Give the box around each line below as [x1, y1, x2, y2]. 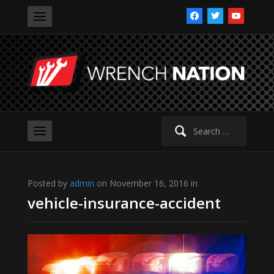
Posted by [27, 177, 70, 190]
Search [154, 117, 182, 129]
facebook [186, 9, 224, 20]
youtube [228, 9, 261, 20]
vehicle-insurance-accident [27, 193, 221, 213]
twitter [207, 9, 233, 20]
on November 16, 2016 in [94, 177, 198, 190]
